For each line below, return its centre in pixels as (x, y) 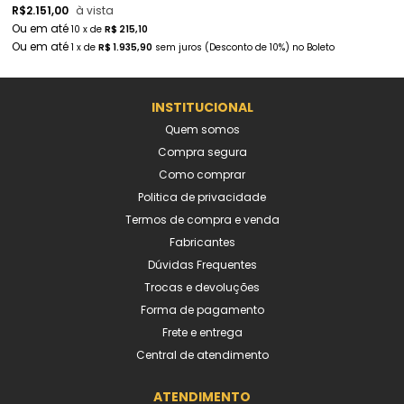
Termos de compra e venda (202, 219)
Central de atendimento (202, 354)
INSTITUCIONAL (202, 107)
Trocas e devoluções (202, 287)
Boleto (321, 47)
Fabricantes (202, 242)
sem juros (179, 47)
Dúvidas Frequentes (202, 264)
